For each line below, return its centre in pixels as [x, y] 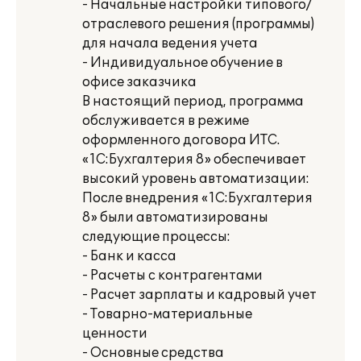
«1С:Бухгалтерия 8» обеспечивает [194, 160]
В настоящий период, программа [193, 102]
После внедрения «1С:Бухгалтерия [197, 198]
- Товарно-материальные [167, 314]
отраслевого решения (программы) [198, 24]
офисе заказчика [139, 82]
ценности [115, 334]
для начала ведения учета [170, 44]
